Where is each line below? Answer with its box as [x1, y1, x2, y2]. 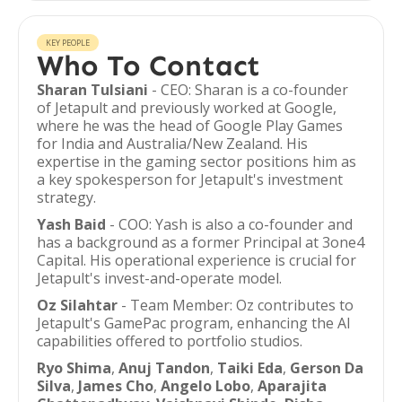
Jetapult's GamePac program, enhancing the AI [37, 313, 351, 333]
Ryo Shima [37, 358, 111, 378]
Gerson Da [290, 358, 363, 378]
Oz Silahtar [37, 295, 118, 315]
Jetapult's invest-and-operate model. [37, 268, 282, 288]
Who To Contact [37, 48, 260, 83]
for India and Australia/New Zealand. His [37, 134, 308, 153]
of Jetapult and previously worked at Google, [37, 98, 336, 118]
